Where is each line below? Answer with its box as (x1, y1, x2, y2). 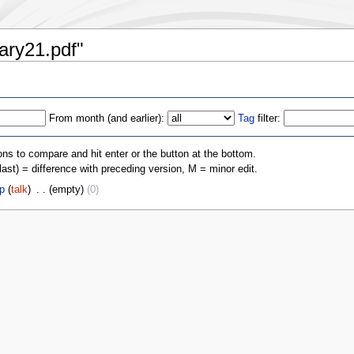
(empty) (48, 184, 84, 196)
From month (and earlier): (49, 112, 165, 124)
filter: (254, 112, 281, 124)
